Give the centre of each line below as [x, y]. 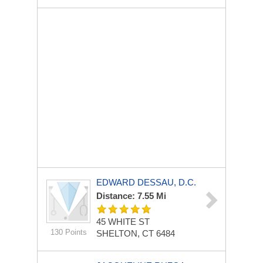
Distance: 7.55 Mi [131, 196]
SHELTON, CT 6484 [136, 233]
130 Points [68, 232]
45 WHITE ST [123, 222]
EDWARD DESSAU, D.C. [146, 182]
